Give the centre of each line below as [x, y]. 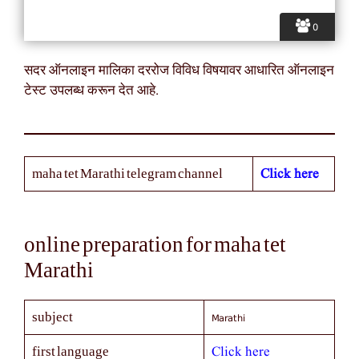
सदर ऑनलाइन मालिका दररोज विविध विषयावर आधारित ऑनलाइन [179, 71]
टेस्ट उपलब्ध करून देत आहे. [91, 91]
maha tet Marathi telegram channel [127, 173]
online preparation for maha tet [155, 244]
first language [70, 351]
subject [52, 317]
